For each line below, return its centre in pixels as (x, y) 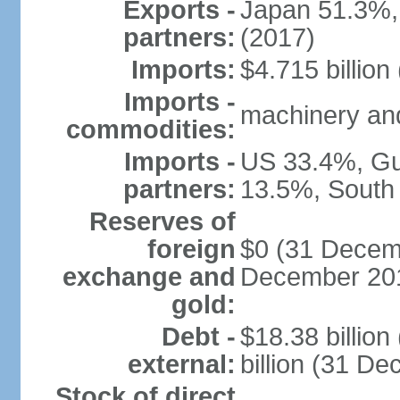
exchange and (149, 277)
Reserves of (162, 221)
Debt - (198, 337)
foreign (191, 249)
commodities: (150, 129)
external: (181, 364)
